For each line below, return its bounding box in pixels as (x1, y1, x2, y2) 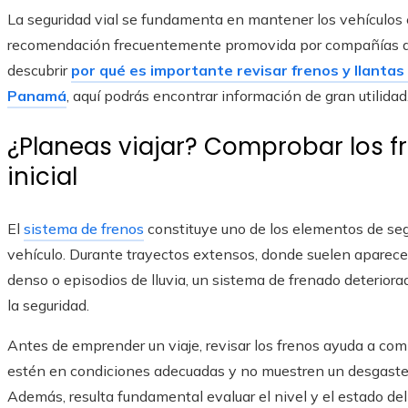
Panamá (7, 87, 66, 106)
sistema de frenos (24, 219, 144, 239)
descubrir (7, 61, 71, 80)
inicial (7, 160, 77, 194)
